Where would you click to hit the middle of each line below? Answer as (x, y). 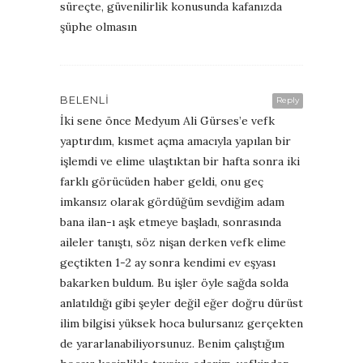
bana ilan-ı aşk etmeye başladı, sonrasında (171, 222)
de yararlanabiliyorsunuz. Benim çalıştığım (172, 343)
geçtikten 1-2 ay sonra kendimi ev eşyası (168, 262)
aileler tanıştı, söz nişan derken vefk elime (173, 242)
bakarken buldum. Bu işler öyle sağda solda (174, 282)
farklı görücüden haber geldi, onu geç (162, 181)
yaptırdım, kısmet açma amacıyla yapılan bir (175, 141)
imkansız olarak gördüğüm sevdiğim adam (172, 201)
